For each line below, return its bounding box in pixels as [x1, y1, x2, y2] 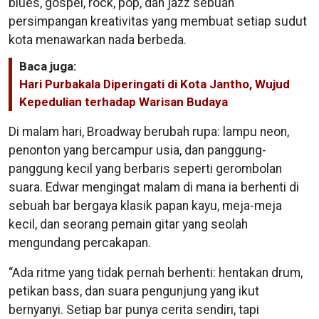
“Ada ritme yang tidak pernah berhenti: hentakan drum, [9, 265, 303, 280]
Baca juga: [19, 58, 76, 73]
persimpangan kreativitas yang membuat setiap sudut [9, 14, 307, 28]
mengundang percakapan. [9, 235, 154, 250]
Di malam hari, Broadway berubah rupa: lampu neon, [9, 124, 289, 139]
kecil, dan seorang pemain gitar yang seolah [9, 216, 248, 231]
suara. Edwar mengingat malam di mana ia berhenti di [9, 179, 299, 194]
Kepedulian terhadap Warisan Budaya [19, 94, 228, 109]
